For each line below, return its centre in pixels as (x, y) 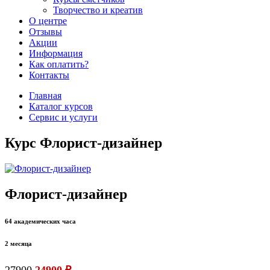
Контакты (49, 75)
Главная (45, 96)
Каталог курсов (61, 106)
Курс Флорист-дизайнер (83, 143)
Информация (56, 53)
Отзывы (46, 32)
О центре (48, 21)
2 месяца (18, 243)
